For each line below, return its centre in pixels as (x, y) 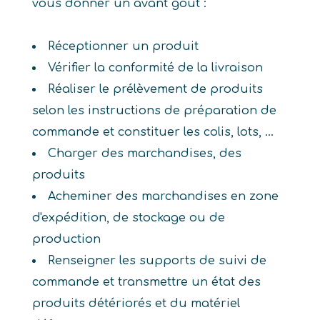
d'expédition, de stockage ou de (128, 218)
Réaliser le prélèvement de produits (155, 89)
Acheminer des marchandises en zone (163, 196)
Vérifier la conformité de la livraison (155, 68)
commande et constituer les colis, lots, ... (152, 132)
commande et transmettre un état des (146, 282)
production (66, 239)
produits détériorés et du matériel (136, 304)
